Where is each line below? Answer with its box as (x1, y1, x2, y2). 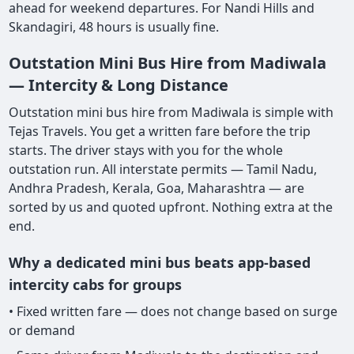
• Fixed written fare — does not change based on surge (9, 302, 338, 320)
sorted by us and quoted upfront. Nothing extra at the (9, 198, 333, 216)
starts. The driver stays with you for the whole (9, 141, 284, 159)
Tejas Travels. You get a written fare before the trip (9, 122, 311, 140)
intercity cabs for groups (9, 274, 183, 294)
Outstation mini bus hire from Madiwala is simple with (9, 103, 334, 121)
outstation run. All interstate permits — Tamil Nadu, (9, 160, 318, 178)
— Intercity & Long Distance (9, 73, 229, 96)
